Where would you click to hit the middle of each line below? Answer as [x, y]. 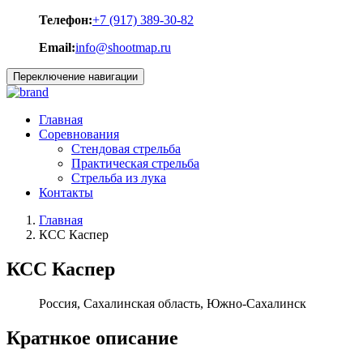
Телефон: [66, 20]
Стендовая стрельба [126, 149]
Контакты [66, 192]
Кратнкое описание [92, 337]
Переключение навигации [75, 77]
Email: [57, 47]
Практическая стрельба [135, 163]
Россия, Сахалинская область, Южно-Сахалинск [173, 303]
